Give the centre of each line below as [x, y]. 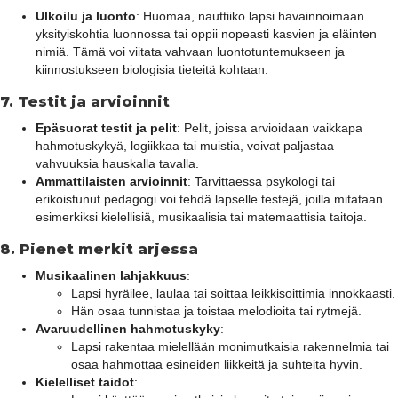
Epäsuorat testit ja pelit [106, 127]
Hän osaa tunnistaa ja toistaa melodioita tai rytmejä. [216, 310]
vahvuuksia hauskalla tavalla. [117, 163]
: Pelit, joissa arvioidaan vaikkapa [270, 127]
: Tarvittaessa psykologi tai [261, 181]
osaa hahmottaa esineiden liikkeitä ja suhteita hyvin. [217, 364]
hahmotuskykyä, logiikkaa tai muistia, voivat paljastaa [185, 145]
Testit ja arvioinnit [94, 101]
